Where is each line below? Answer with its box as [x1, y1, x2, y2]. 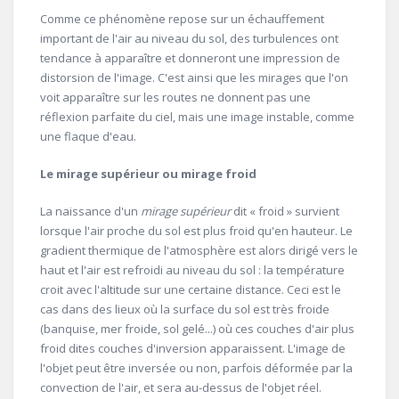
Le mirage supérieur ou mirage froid [40, 166, 256, 183]
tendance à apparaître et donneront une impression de [40, 50, 340, 67]
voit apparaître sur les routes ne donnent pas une [40, 89, 311, 106]
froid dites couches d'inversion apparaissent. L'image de [40, 340, 346, 357]
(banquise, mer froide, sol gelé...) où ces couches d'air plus [40, 321, 354, 338]
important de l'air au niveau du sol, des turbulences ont [40, 30, 338, 47]
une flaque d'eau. [40, 128, 136, 145]
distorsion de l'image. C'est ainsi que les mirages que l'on [40, 69, 348, 86]
